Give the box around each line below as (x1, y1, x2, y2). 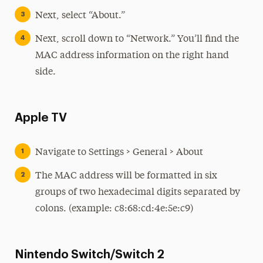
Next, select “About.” (35, 11, 125, 21)
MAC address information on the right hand (35, 51, 229, 60)
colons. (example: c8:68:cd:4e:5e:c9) (35, 204, 193, 214)
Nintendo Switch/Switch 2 (14, 249, 164, 261)
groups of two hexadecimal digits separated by (35, 188, 240, 197)
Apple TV (14, 112, 67, 124)
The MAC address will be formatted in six (35, 171, 217, 181)
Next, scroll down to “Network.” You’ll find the (35, 35, 239, 44)
